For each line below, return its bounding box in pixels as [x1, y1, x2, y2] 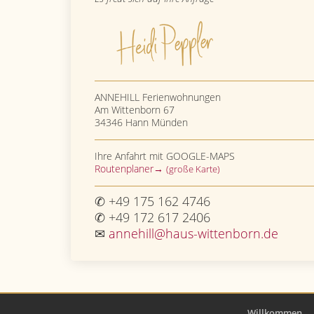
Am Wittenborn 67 [95, 103, 175, 117]
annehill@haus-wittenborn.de [109, 225, 279, 243]
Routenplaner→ [95, 162, 167, 176]
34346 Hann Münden [95, 116, 189, 130]
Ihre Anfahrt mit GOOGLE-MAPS [95, 149, 235, 163]
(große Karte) [166, 163, 221, 176]
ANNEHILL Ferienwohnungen [95, 90, 221, 104]
